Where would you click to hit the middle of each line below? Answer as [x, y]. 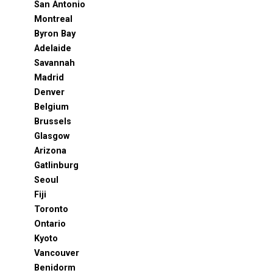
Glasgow [52, 136]
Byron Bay [55, 34]
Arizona [50, 151]
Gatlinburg [56, 166]
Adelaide [53, 49]
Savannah [55, 63]
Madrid [49, 78]
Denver [49, 93]
